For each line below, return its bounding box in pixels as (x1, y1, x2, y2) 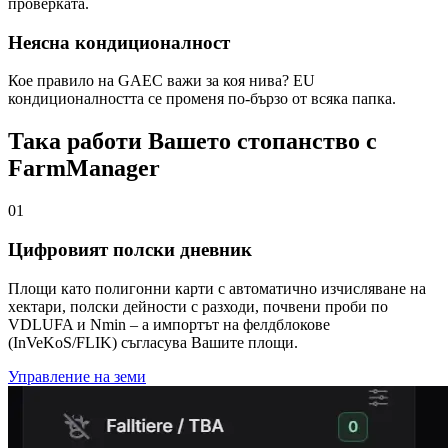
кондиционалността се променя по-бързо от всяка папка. (8, 90, 396, 108)
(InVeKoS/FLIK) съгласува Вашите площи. (8, 333, 298, 351)
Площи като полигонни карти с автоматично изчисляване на (8, 279, 426, 297)
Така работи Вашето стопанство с (8, 128, 377, 155)
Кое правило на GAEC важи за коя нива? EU (8, 72, 315, 90)
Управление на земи (8, 367, 146, 385)
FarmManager (8, 155, 160, 182)
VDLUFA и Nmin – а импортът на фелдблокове (8, 315, 330, 333)
